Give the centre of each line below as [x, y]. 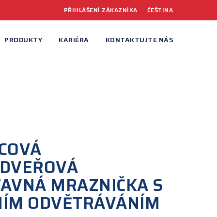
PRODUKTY [23, 39]
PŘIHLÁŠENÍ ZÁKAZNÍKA [101, 10]
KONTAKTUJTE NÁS [139, 39]
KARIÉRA [74, 39]
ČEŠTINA [160, 10]
